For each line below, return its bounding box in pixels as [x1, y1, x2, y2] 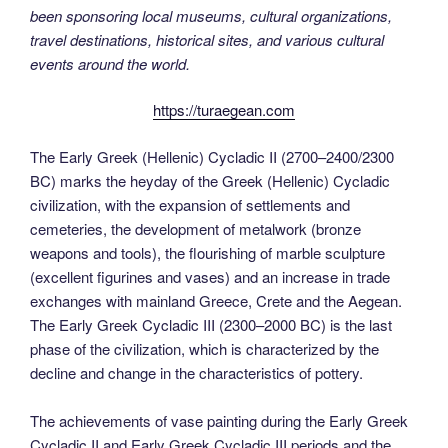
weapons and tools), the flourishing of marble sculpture [30, 241, 385, 263]
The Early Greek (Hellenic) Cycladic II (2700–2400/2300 [30, 145, 394, 167]
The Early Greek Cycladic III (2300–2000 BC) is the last [30, 313, 392, 335]
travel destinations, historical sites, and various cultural [30, 28, 384, 50]
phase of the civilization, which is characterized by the [30, 337, 379, 359]
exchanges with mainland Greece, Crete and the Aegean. [30, 289, 402, 311]
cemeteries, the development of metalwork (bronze [30, 217, 361, 239]
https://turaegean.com [153, 99, 295, 121]
